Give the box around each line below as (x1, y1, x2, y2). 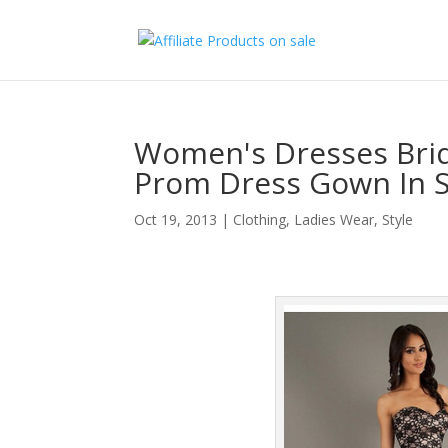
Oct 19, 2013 (134, 210, 218, 229)
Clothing (233, 210, 287, 229)
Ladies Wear (294, 210, 375, 229)
